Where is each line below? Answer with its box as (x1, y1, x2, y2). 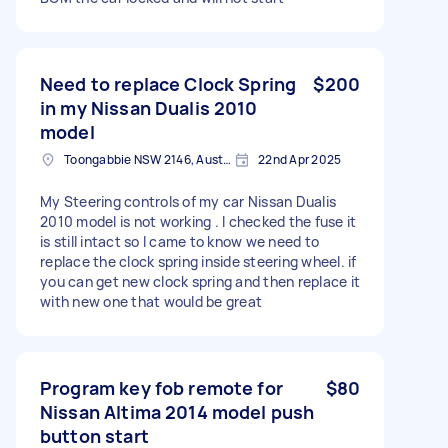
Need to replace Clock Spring (40, 71, 297, 96)
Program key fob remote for (40, 375, 283, 400)
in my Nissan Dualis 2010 (40, 95, 258, 120)
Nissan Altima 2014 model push (40, 399, 315, 424)
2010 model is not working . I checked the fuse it (40, 211, 357, 231)
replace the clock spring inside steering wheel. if (40, 251, 357, 271)
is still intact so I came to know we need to (40, 231, 319, 251)
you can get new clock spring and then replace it (40, 271, 360, 291)
